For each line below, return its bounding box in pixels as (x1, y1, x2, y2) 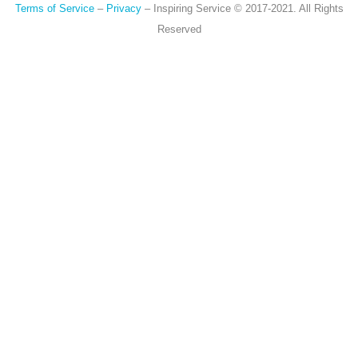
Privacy (105, 2, 141, 14)
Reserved (157, 23, 201, 35)
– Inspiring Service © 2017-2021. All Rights (141, 2, 344, 14)
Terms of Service (14, 2, 94, 14)
